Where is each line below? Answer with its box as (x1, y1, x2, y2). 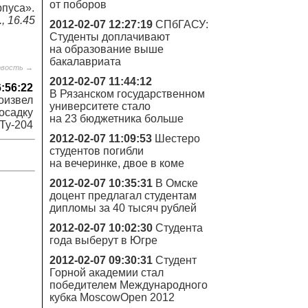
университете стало (49, 100, 151, 112)
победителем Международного (49, 279, 208, 291)
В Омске (155, 177, 198, 189)
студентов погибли (49, 145, 144, 157)
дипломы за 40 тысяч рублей (49, 202, 197, 214)
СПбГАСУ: (155, 19, 208, 30)
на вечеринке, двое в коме (49, 157, 184, 169)
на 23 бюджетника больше (49, 113, 184, 124)
